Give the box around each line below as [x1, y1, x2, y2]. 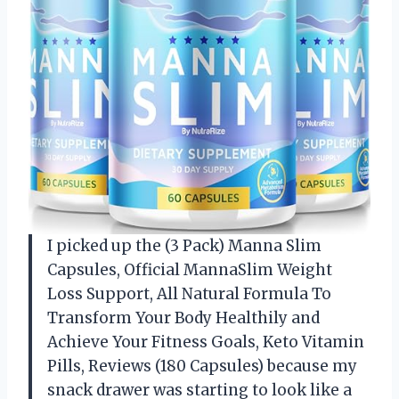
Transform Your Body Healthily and [47, 307, 320, 328]
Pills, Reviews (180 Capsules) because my [47, 355, 357, 376]
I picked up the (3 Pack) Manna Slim [47, 235, 322, 256]
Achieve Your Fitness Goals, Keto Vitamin [47, 331, 364, 352]
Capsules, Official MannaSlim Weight [47, 259, 332, 280]
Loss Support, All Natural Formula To [47, 283, 331, 304]
